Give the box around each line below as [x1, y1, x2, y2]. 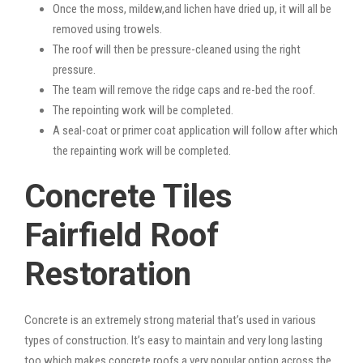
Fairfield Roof [24, 216, 219, 254]
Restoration [24, 254, 191, 293]
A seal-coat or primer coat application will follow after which [53, 122, 338, 138]
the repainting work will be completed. [53, 143, 231, 158]
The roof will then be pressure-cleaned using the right [53, 41, 301, 57]
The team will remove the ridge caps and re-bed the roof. [53, 82, 315, 97]
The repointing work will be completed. [53, 102, 233, 117]
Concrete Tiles [24, 177, 233, 216]
